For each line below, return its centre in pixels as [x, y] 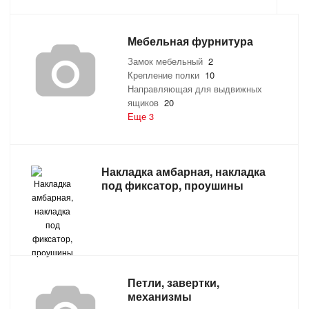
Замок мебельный [168, 61]
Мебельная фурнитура [190, 41]
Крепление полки [166, 75]
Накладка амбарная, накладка [183, 172]
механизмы [160, 297]
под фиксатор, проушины [172, 186]
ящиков [146, 103]
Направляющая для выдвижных [195, 89]
